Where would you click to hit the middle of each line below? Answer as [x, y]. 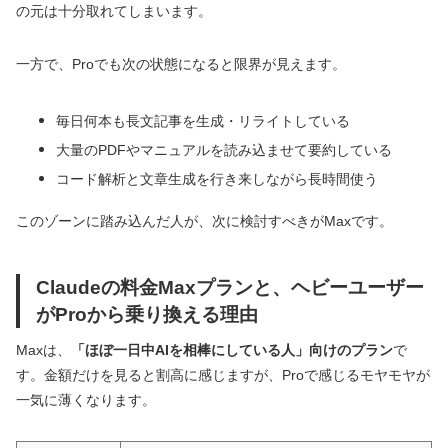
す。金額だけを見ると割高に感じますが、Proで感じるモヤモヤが [223, 374]
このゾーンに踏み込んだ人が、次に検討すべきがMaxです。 [204, 220]
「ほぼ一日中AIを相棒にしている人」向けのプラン [232, 349]
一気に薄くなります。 [86, 399]
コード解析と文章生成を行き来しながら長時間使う [217, 178]
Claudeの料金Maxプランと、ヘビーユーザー [230, 286]
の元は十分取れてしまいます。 [114, 10]
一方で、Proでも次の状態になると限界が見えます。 [181, 63]
